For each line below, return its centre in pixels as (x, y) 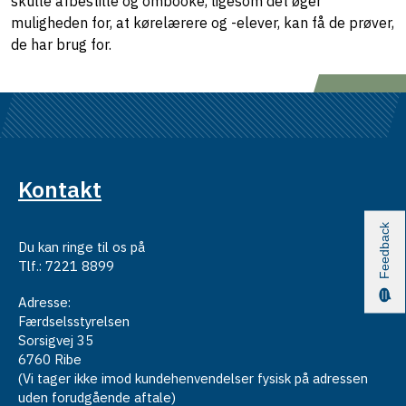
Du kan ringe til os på (82, 247)
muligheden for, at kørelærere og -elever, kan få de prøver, (203, 23)
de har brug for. (63, 44)
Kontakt (60, 189)
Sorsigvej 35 (56, 341)
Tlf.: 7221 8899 (66, 266)
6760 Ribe (50, 360)
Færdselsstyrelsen (74, 322)
